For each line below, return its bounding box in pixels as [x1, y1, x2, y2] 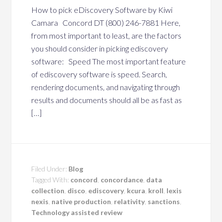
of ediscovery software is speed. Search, [31, 69, 167, 79]
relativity [114, 197, 145, 206]
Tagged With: [31, 175, 71, 184]
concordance [101, 175, 144, 184]
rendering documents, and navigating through [31, 82, 180, 92]
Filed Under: [31, 165, 69, 173]
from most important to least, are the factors [31, 31, 182, 40]
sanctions [148, 197, 180, 206]
